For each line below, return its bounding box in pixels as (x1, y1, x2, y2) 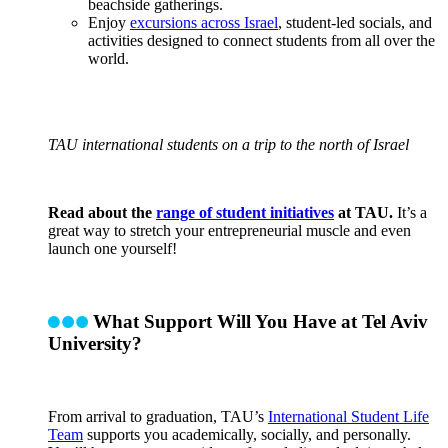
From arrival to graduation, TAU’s (48, 407, 268, 425)
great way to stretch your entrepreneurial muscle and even (48, 222, 411, 240)
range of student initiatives (156, 204, 334, 222)
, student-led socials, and (278, 14, 432, 32)
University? (48, 332, 142, 354)
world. (88, 50, 129, 68)
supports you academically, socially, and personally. (83, 425, 411, 443)
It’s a (393, 204, 427, 222)
